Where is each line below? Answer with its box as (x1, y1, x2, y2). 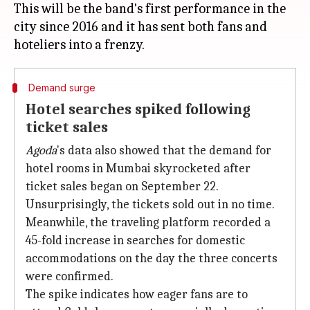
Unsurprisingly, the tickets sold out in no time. (26, 197, 275, 212)
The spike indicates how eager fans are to (26, 287, 248, 302)
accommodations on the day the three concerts (26, 251, 277, 266)
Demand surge (28, 82, 95, 93)
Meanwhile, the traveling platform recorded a (26, 215, 271, 230)
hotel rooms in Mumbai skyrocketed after (26, 161, 250, 176)
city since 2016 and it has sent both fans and (14, 19, 267, 35)
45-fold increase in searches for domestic (26, 233, 245, 248)
